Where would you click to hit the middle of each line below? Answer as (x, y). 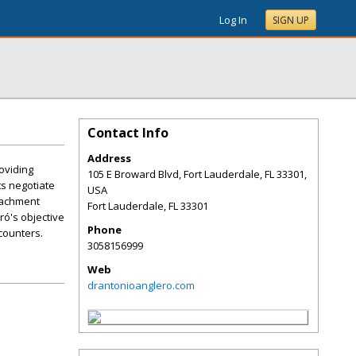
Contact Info (128, 133)
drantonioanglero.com (141, 285)
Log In (233, 20)
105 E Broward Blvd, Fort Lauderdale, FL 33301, (197, 174)
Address (109, 158)
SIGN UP (291, 20)
